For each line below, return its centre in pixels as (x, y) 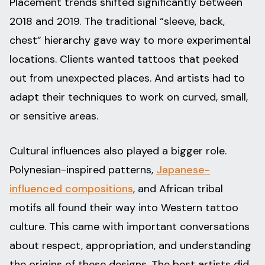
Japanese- (183, 170)
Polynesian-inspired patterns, (83, 170)
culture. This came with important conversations (130, 227)
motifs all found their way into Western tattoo (124, 208)
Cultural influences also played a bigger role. (118, 151)
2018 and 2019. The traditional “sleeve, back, (117, 22)
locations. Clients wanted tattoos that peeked (124, 59)
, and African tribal (178, 189)
